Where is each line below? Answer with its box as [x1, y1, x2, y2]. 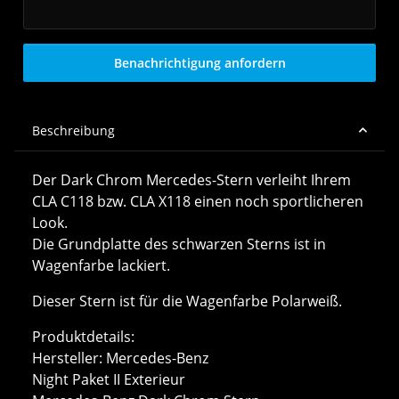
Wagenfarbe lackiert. [32, 255, 170, 275]
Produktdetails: [32, 326, 134, 346]
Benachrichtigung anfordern [113, 53, 286, 71]
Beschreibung [32, 121, 115, 139]
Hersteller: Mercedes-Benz [32, 347, 208, 368]
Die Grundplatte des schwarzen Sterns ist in [32, 233, 326, 254]
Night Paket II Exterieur [32, 369, 185, 389]
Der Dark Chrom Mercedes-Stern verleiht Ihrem [32, 169, 351, 190]
